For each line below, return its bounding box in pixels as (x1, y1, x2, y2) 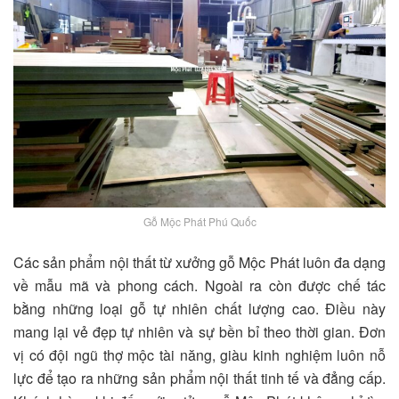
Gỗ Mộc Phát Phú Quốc (142, 213, 256, 229)
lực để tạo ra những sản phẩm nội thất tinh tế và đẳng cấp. (13, 367, 386, 388)
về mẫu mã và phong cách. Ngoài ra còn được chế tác (13, 274, 386, 296)
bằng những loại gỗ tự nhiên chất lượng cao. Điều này (13, 297, 386, 319)
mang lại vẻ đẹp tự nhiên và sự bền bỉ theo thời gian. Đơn (13, 321, 386, 342)
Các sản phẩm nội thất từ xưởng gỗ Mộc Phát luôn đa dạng (13, 251, 386, 273)
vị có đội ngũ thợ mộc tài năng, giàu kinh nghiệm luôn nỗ (13, 344, 386, 365)
